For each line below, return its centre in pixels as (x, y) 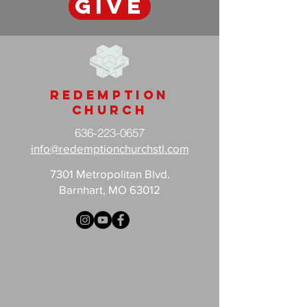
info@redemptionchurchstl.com (110, 148)
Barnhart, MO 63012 (110, 189)
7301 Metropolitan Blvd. (110, 173)
